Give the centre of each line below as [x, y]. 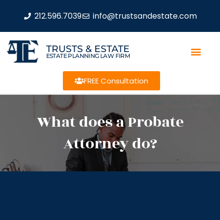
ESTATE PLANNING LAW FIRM [88, 55]
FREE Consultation [116, 81]
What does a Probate [110, 122]
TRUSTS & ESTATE [88, 49]
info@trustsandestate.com [145, 16]
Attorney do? [110, 144]
